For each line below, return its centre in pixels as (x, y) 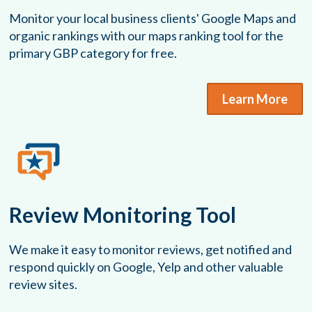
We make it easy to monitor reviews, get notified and (151, 250)
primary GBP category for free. (93, 53)
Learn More (255, 99)
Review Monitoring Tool (123, 215)
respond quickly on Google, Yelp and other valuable (147, 267)
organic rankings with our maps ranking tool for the (147, 36)
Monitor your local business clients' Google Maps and (153, 18)
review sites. (44, 284)
